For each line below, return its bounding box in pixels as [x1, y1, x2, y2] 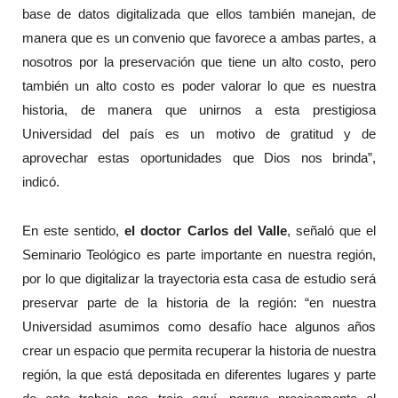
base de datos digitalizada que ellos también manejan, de [21, 6, 377, 22]
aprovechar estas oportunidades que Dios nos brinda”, [21, 150, 377, 166]
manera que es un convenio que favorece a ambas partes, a [21, 30, 377, 46]
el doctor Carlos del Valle [124, 222, 287, 238]
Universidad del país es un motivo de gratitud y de [21, 126, 377, 142]
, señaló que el [286, 222, 377, 238]
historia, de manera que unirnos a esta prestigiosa [21, 102, 377, 118]
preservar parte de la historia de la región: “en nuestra [21, 294, 377, 310]
